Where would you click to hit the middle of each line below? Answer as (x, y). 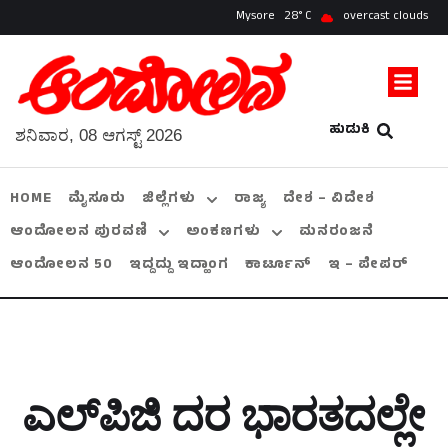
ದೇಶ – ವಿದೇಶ (329, 200)
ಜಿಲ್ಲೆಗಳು (169, 200)
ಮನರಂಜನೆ (336, 233)
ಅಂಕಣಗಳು (223, 233)
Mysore (255, 17)
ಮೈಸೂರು (97, 200)
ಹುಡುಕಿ (349, 131)
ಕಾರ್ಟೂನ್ (278, 266)
